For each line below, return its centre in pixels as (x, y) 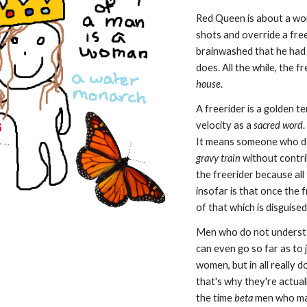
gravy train (219, 158)
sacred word (279, 125)
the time (216, 298)
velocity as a (225, 125)
